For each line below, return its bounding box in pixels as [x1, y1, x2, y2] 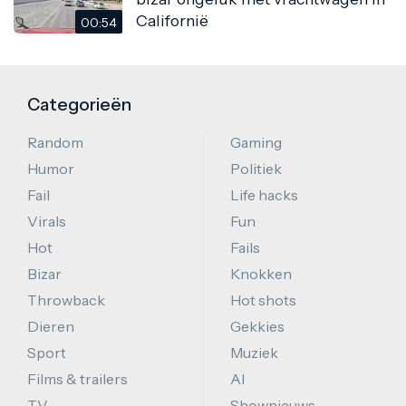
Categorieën [27, 92, 131, 115]
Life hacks [230, 185, 298, 204]
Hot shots [230, 290, 296, 309]
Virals [27, 211, 66, 230]
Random [27, 132, 83, 151]
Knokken [230, 264, 292, 283]
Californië [136, 11, 208, 31]
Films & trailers [27, 369, 128, 388]
